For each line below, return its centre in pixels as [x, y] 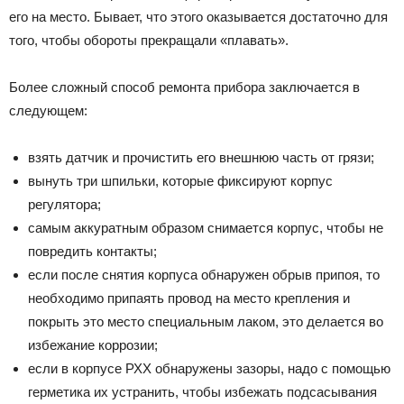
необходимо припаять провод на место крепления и [189, 298]
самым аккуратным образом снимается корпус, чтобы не [206, 228]
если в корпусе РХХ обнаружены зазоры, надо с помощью [209, 369]
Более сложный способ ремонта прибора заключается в [184, 87]
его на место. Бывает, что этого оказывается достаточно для [198, 17]
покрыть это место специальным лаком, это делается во [206, 322]
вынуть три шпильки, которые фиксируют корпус [180, 181]
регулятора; [64, 205]
